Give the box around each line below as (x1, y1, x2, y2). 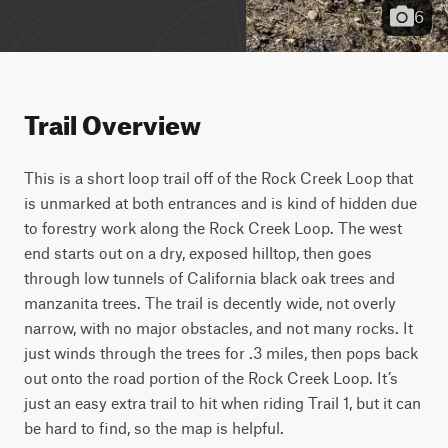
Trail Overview (24, 100, 201, 141)
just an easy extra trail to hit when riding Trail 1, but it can (24, 393, 421, 412)
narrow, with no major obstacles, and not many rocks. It (24, 318, 413, 337)
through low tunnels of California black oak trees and (24, 268, 395, 287)
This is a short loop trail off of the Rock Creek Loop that (24, 168, 413, 187)
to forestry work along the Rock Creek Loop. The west (24, 218, 402, 237)
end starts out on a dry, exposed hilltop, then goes (24, 243, 372, 262)
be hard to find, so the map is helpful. (24, 418, 288, 437)
